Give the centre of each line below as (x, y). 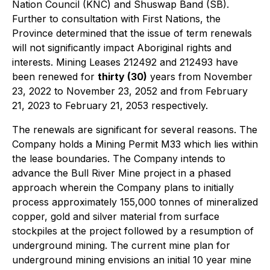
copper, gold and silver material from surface (116, 216)
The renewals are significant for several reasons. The (135, 130)
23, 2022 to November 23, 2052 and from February (130, 91)
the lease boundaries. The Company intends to (119, 159)
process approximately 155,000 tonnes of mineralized (135, 202)
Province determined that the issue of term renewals (132, 33)
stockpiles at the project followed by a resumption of (133, 231)
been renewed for (55, 77)
